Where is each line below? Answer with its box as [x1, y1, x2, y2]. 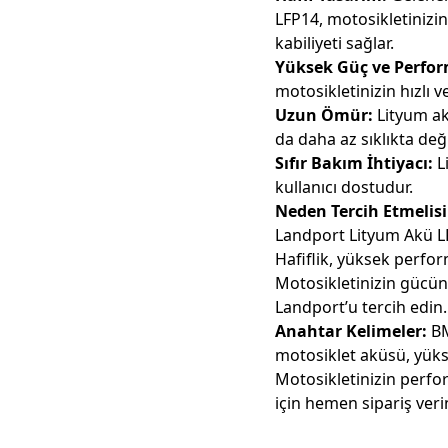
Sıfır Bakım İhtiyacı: [275, 152, 434, 175]
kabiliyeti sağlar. [275, 32, 395, 55]
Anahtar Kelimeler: [275, 320, 428, 343]
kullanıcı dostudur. [275, 176, 414, 199]
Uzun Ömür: [275, 104, 374, 127]
